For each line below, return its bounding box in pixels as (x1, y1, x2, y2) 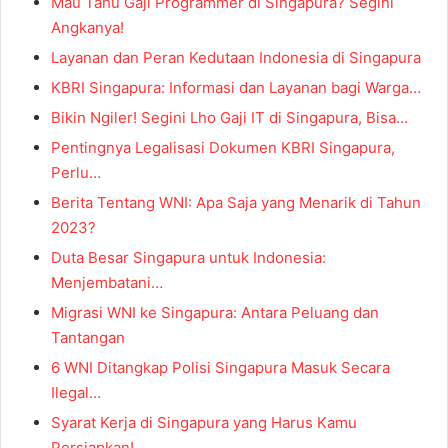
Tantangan (51, 327, 125, 347)
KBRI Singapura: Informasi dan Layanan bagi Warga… (51, 77, 421, 97)
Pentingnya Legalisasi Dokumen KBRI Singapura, (51, 137, 395, 157)
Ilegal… (51, 382, 101, 402)
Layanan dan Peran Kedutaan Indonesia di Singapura (51, 47, 421, 67)
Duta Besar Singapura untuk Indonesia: (51, 247, 326, 267)
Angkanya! (51, 17, 124, 37)
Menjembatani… (51, 272, 163, 292)
